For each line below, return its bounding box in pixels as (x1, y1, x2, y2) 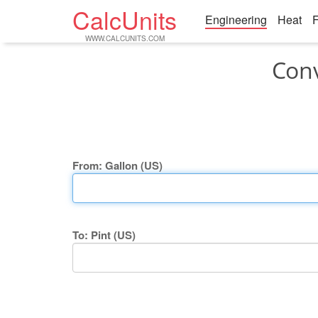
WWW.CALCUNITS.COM (85, 33, 165, 43)
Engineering (205, 11, 267, 28)
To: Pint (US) (72, 227, 136, 243)
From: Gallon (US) (72, 158, 163, 173)
